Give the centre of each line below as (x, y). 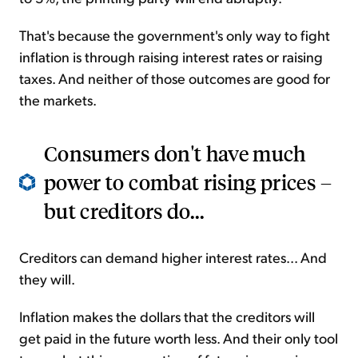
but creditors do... (125, 211)
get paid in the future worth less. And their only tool (179, 338)
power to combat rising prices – (188, 182)
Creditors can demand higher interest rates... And (173, 257)
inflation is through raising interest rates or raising (171, 57)
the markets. (58, 100)
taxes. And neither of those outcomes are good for (175, 78)
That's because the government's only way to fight (175, 35)
